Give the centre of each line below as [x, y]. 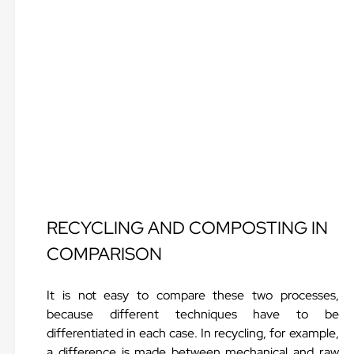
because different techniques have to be [193, 314]
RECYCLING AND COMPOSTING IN [188, 228]
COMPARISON [105, 254]
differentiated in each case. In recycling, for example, [193, 333]
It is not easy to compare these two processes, [193, 295]
